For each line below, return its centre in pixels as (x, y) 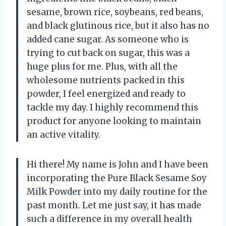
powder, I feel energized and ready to (106, 94)
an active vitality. (64, 134)
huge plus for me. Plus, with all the (102, 66)
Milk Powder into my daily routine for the (117, 191)
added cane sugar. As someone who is (108, 39)
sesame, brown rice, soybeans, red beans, (115, 12)
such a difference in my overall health (109, 219)
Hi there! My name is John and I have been (118, 164)
